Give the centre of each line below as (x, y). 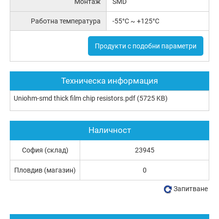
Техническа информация (109, 81)
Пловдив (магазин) (45, 170)
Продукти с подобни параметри (145, 46)
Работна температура (66, 21)
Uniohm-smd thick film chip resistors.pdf (75, 99)
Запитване (191, 189)
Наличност (109, 130)
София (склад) (45, 150)
